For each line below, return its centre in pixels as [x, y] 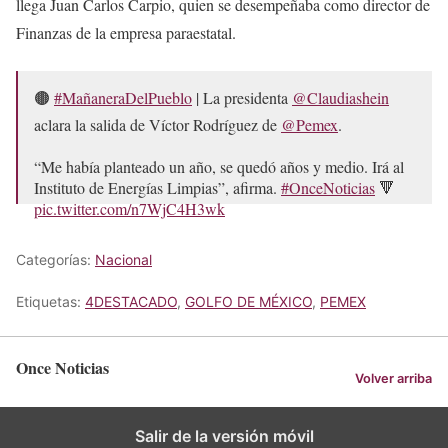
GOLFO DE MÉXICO [248, 302]
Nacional [123, 260]
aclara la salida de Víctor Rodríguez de [157, 125]
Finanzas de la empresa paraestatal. [126, 33]
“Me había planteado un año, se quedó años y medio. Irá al [219, 167]
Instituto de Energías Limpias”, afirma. [157, 188]
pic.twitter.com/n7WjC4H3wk [129, 209]
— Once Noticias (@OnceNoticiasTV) [159, 246]
